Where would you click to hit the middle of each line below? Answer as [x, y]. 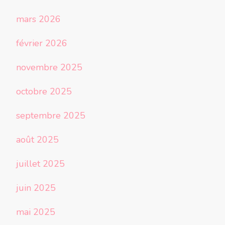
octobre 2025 [44, 92]
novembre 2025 [49, 68]
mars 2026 [38, 19]
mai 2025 [36, 212]
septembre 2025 [51, 116]
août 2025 [37, 140]
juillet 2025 [40, 164]
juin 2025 [36, 188]
